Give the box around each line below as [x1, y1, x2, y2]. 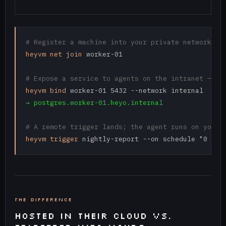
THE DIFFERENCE [14, 196, 73, 203]
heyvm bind [25, 86, 66, 95]
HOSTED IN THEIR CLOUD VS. [14, 209, 172, 222]
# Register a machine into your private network [25, 38, 211, 47]
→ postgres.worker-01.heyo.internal [25, 98, 163, 107]
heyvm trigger [25, 135, 78, 144]
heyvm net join [25, 50, 82, 59]
